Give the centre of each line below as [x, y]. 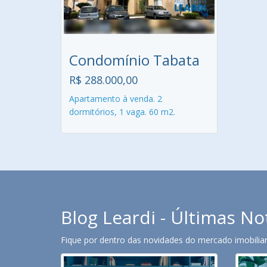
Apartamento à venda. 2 [116, 99]
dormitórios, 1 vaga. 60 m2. [122, 112]
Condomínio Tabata [134, 60]
